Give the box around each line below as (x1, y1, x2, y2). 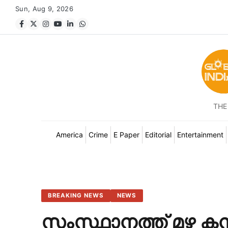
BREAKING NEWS (47, 192, 104, 199)
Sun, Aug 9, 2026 (15, 5, 73, 13)
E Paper (113, 130, 139, 139)
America (55, 130, 83, 139)
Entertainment (177, 130, 223, 139)
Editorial (145, 130, 172, 139)
